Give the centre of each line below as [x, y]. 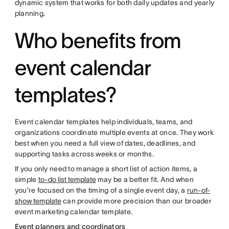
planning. [30, 13]
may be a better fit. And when [145, 179]
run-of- [199, 190]
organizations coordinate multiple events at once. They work [114, 132]
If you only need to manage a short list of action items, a [106, 169]
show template [38, 201]
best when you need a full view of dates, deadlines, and [105, 143]
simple [26, 179]
